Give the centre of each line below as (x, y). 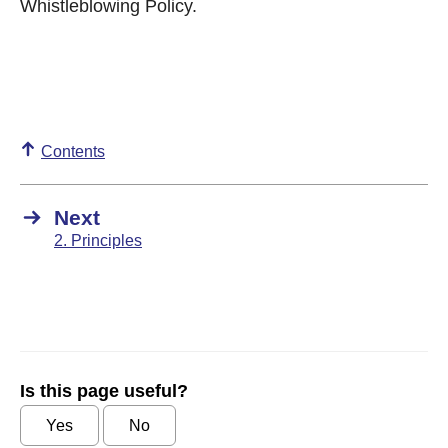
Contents (73, 151)
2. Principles (98, 240)
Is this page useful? (104, 391)
